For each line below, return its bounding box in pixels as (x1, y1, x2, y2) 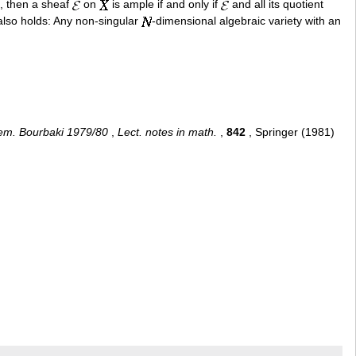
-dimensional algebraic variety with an (152, 14, 341, 28)
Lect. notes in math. (118, 125, 217, 138)
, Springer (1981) (246, 125, 335, 138)
